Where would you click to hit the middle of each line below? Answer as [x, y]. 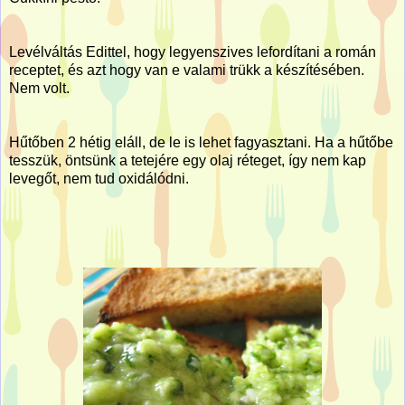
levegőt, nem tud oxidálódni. [99, 178]
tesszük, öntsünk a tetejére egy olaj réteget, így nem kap [188, 160]
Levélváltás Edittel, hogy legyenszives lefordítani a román [193, 52]
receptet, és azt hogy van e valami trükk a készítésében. [187, 70]
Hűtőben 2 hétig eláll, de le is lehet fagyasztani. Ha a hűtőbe [201, 142]
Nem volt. [39, 88]
